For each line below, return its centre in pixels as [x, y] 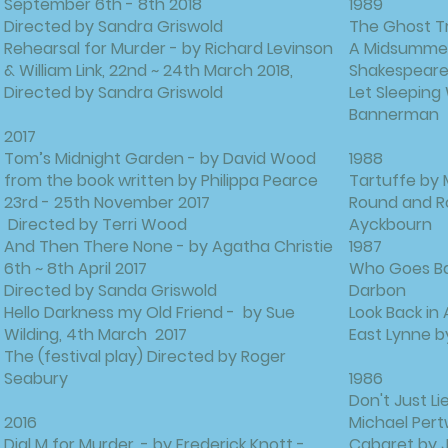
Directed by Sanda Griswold [110, 290]
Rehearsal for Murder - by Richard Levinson [168, 48]
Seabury [36, 378]
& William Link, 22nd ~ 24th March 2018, [148, 70]
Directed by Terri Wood [95, 224]
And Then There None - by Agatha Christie [168, 246]
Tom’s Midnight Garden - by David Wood [160, 158]
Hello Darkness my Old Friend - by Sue [149, 312]
